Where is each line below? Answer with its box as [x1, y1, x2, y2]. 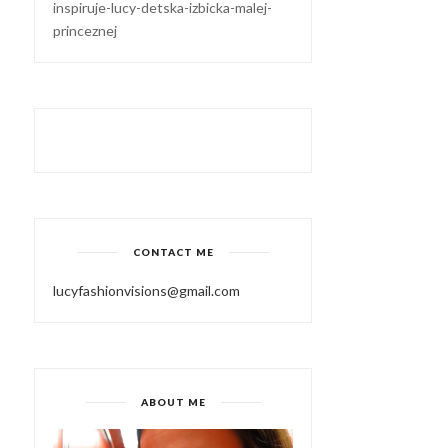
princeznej [53, 22, 117, 39]
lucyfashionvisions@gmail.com [53, 282, 240, 299]
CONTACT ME [132, 246, 214, 258]
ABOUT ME [140, 396, 206, 408]
